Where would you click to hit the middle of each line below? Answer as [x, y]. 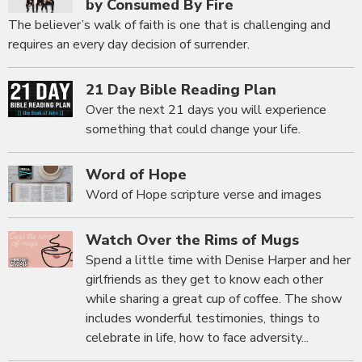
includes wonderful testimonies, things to [203, 319]
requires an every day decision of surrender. [129, 45]
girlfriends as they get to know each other [204, 280]
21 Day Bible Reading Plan [181, 90]
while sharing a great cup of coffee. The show [214, 299]
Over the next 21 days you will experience [206, 110]
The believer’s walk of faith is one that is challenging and [169, 25]
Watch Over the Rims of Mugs [192, 240]
